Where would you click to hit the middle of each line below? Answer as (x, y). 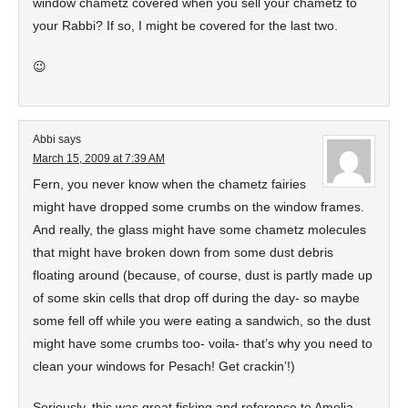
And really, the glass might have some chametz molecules (199, 229)
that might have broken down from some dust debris (183, 252)
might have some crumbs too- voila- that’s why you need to (203, 343)
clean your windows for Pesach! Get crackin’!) (164, 366)
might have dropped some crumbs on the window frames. (199, 207)
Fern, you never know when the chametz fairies (169, 184)
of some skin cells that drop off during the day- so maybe (196, 298)
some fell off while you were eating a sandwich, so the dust (202, 321)
